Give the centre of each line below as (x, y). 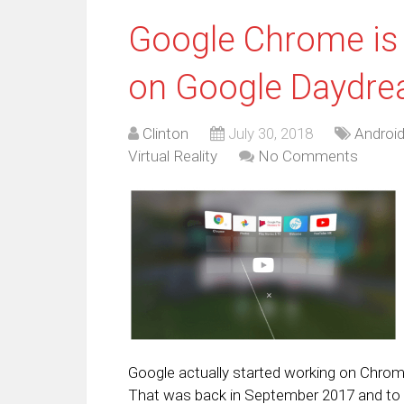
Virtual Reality (173, 156)
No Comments (308, 156)
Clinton (165, 133)
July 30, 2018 (271, 133)
